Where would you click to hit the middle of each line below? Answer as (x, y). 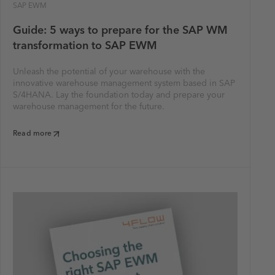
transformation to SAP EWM (85, 46)
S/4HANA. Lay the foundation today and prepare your (119, 95)
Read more (33, 134)
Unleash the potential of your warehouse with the (109, 72)
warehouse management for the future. (89, 107)
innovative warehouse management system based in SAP (124, 83)
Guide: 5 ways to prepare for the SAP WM (120, 31)
